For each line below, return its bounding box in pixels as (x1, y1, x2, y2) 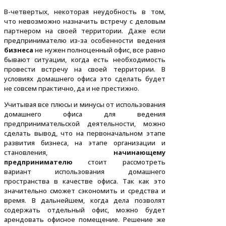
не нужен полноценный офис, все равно (33, 45, 165, 55)
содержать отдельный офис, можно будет (4, 205, 165, 215)
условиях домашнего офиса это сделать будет (4, 74, 165, 84)
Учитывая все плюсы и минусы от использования (4, 100, 165, 109)
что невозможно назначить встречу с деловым (4, 17, 165, 26)
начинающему (113, 148, 165, 157)
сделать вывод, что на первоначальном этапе (4, 129, 165, 138)
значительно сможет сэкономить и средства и (4, 186, 165, 196)
